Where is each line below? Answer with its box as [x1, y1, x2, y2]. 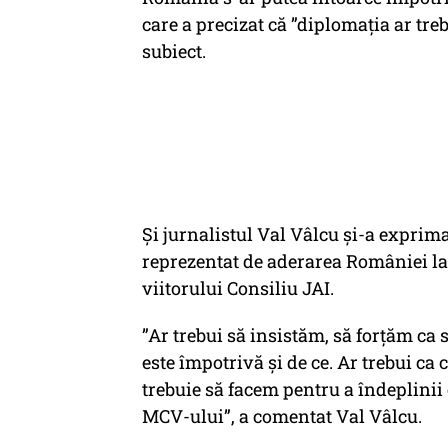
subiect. [142, 39, 206, 63]
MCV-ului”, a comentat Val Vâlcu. [142, 404, 422, 428]
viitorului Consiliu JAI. [142, 276, 334, 300]
